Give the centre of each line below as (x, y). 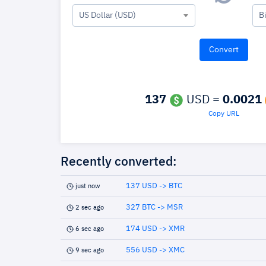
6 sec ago (90, 229)
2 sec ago (90, 208)
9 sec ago (90, 250)
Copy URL (224, 114)
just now (88, 186)
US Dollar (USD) (107, 15)
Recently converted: (119, 162)
